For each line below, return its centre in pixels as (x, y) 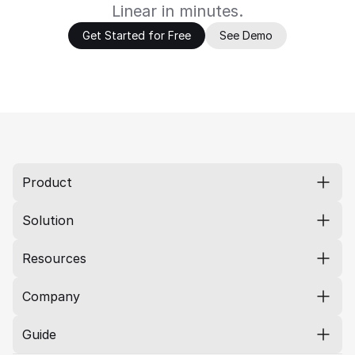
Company (51, 296)
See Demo (246, 35)
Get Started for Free (137, 35)
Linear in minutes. (177, 11)
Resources (54, 258)
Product (47, 182)
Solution (48, 220)
